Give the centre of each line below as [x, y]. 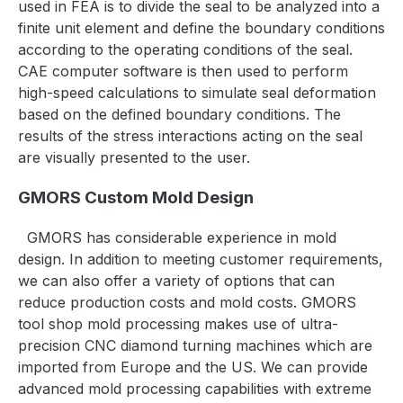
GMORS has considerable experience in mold [182, 238]
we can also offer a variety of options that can [176, 281]
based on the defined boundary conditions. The [179, 114]
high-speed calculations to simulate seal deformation [197, 92]
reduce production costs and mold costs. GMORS [187, 303]
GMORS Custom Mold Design [136, 197]
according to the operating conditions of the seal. [185, 49]
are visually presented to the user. [134, 157]
